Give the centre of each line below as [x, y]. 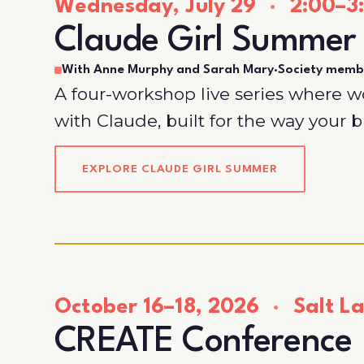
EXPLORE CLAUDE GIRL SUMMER [180, 169]
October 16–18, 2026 [160, 307]
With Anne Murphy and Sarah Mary [168, 70]
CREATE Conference [204, 342]
